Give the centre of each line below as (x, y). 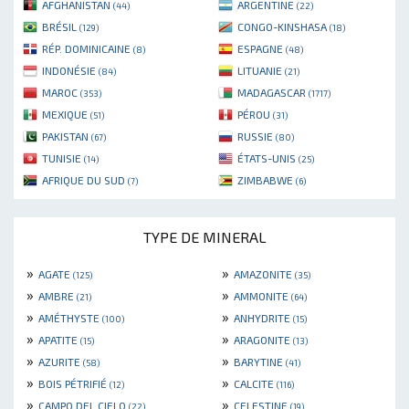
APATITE (59, 339)
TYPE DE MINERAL (204, 236)
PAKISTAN (67, 136)
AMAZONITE (264, 273)
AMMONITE (262, 295)
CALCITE (255, 383)
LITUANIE (261, 70)
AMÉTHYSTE (70, 317)
